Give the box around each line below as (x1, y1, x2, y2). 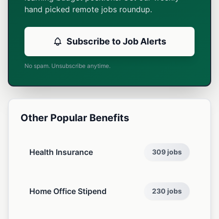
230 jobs (152, 187, 182, 195)
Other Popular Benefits (21, 112, 129, 124)
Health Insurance (29, 147, 93, 157)
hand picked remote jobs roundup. (24, 4, 152, 14)
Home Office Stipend (29, 186, 107, 196)
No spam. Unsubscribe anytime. (24, 62, 110, 69)
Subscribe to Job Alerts (66, 36, 166, 46)
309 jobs (152, 148, 182, 156)
